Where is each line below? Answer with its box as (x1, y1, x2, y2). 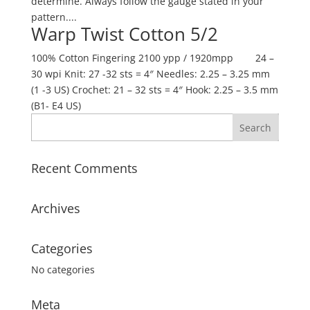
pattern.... (30, 10, 77, 24)
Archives (30, 200, 80, 217)
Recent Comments (30, 160, 138, 176)
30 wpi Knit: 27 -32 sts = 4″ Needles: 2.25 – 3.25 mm (30, 67, 270, 80)
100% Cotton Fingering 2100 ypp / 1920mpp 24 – (30, 51, 274, 64)
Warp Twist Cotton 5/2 (30, 21, 218, 46)
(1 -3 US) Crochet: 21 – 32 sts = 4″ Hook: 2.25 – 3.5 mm (30, 83, 278, 96)
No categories (30, 263, 95, 276)
